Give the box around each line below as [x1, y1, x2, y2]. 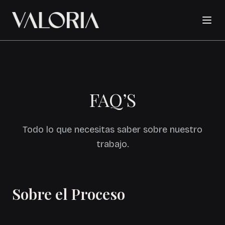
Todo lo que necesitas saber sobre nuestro [23, 124, 202, 135]
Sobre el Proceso [12, 184, 125, 204]
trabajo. [96, 139, 129, 150]
